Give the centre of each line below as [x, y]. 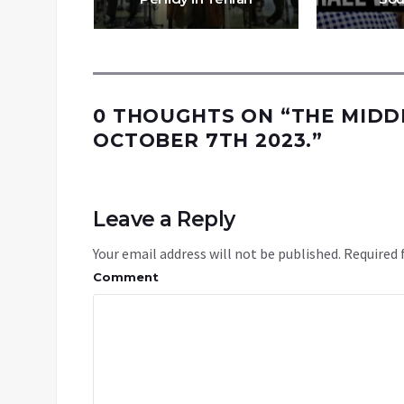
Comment [126, 277]
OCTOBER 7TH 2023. [203, 141]
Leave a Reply [164, 220]
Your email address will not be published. [217, 254]
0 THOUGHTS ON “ [192, 116]
